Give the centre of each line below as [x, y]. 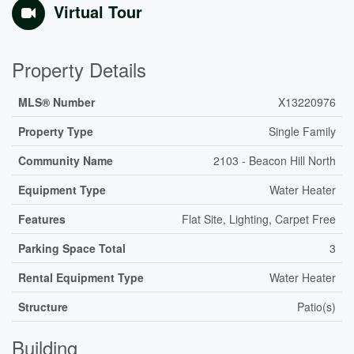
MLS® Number [56, 102]
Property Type [56, 131]
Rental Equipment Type [81, 277]
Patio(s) [316, 307]
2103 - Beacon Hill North [275, 160]
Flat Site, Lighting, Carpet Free [259, 219]
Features [42, 219]
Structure [43, 307]
